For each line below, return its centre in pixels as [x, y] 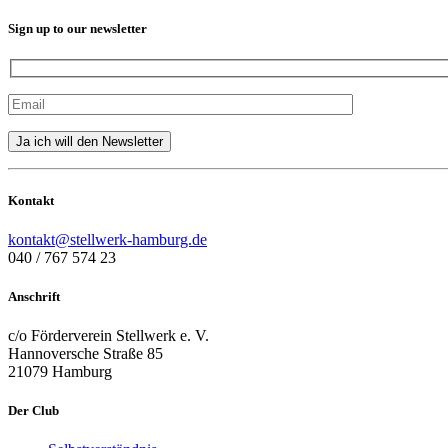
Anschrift [34, 296]
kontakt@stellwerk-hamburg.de [107, 239]
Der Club [33, 411]
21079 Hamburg [60, 372]
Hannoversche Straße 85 [85, 354]
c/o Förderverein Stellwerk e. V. [108, 336]
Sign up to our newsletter [77, 28]
